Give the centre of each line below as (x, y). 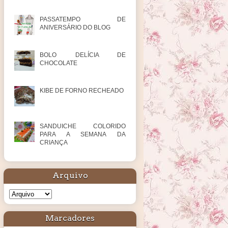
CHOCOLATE (59, 63)
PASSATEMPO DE (83, 20)
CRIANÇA (54, 143)
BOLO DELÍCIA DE (83, 55)
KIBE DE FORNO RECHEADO (82, 91)
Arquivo (70, 176)
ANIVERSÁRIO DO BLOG (75, 28)
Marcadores (70, 218)
